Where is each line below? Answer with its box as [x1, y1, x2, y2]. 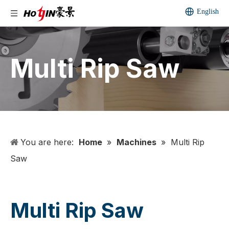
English [197, 8, 219, 15]
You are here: [20, 137, 74, 147]
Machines [117, 137, 156, 147]
